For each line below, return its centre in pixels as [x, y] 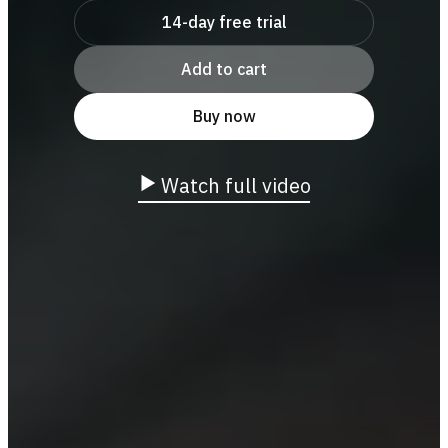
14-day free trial [224, 21]
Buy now [224, 115]
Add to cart [224, 68]
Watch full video [236, 185]
